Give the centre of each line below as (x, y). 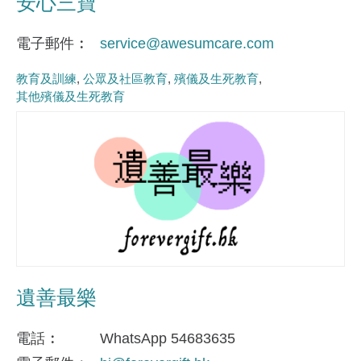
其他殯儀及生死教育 (71, 96)
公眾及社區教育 (125, 78)
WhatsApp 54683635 (168, 339)
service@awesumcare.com (187, 44)
